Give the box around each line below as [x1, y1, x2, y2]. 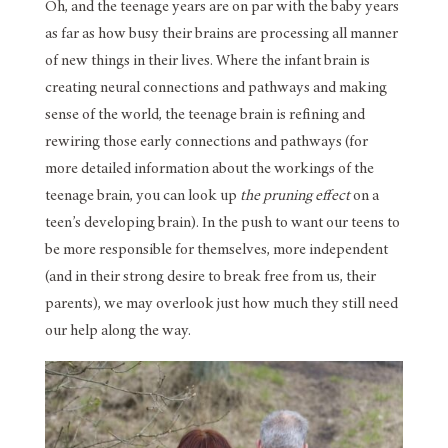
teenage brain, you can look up [44, 188, 240, 205]
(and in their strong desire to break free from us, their [44, 269, 376, 286]
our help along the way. [44, 323, 191, 340]
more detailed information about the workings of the [44, 161, 374, 178]
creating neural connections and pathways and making [44, 80, 387, 97]
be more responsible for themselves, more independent [44, 242, 388, 259]
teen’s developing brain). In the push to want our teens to [44, 215, 400, 232]
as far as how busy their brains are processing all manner [44, 26, 398, 43]
